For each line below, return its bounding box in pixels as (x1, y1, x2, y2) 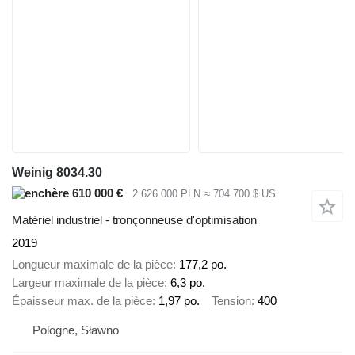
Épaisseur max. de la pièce (12, 293, 152, 307)
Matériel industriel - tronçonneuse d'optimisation (12, 213, 257, 227)
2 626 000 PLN (132, 187, 200, 200)
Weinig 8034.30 (12, 165, 102, 179)
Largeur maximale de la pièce (12, 275, 164, 289)
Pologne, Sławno (32, 323, 119, 338)
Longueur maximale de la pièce (12, 257, 173, 271)
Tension (212, 293, 251, 307)
